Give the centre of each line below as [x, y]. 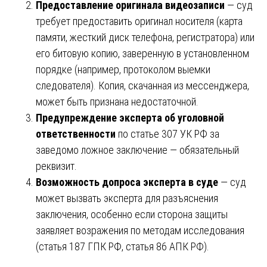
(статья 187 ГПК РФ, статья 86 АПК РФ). [122, 246]
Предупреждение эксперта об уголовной [130, 117]
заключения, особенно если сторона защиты [132, 214]
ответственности [76, 133]
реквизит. [56, 166]
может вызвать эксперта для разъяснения [127, 198]
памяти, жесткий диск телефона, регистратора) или [145, 37]
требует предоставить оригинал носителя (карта [139, 21]
